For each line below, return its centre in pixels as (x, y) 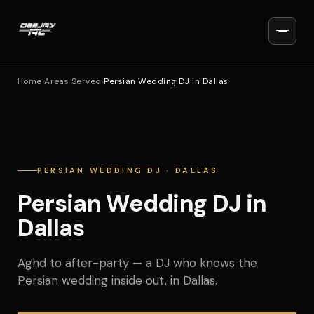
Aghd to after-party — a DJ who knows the (137, 263)
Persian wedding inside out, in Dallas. (117, 280)
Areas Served (73, 81)
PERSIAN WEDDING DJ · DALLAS (128, 170)
